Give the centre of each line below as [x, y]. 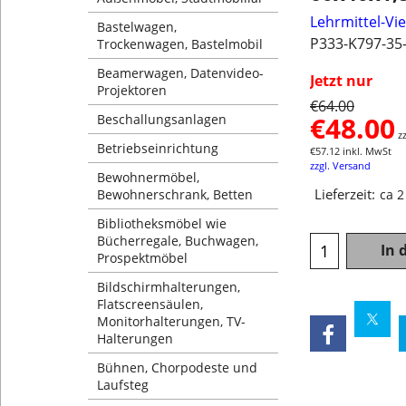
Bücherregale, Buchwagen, [178, 241]
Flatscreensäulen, [150, 304]
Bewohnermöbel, [148, 177]
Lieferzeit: [345, 194]
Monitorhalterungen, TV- [171, 321]
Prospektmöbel [142, 258]
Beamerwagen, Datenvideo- [180, 73]
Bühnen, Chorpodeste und [177, 367]
